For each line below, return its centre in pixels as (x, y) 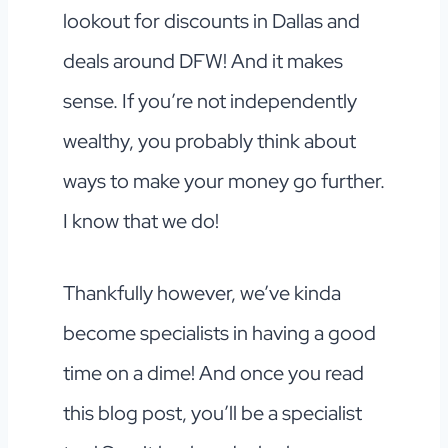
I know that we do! (140, 221)
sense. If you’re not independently (209, 101)
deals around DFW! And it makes (202, 61)
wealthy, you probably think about (209, 141)
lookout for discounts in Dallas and (211, 21)
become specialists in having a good (219, 333)
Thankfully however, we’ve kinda (201, 293)
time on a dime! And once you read (213, 373)
